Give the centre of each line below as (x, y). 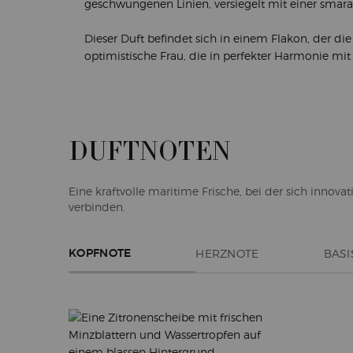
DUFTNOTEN (150, 152)
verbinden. (97, 206)
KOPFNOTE (100, 253)
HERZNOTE (227, 253)
